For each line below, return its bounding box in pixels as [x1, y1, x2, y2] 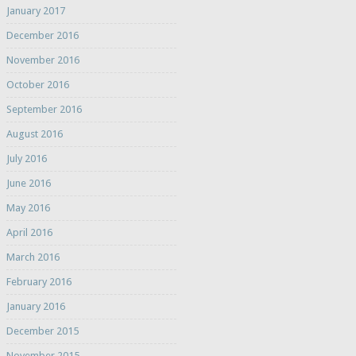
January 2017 [6, 5, 65, 17]
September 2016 [6, 103, 82, 116]
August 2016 [6, 128, 63, 141]
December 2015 [6, 325, 79, 338]
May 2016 [6, 202, 50, 215]
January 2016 [6, 300, 65, 313]
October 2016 [6, 79, 69, 91]
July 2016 [6, 153, 47, 165]
